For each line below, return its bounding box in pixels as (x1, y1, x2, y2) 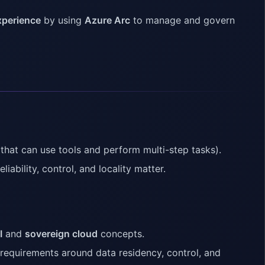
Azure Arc (85, 14, 130, 27)
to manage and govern (130, 14, 235, 27)
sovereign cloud (25, 228, 98, 240)
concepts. (98, 228, 144, 240)
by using (41, 14, 85, 27)
